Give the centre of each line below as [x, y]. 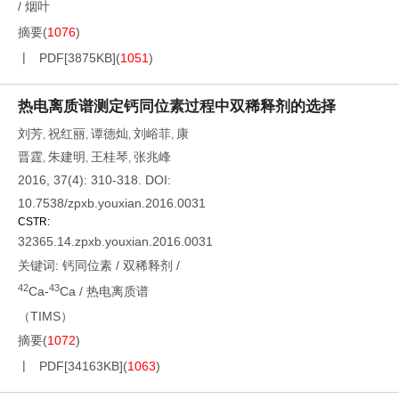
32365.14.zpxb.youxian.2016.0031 [115, 241]
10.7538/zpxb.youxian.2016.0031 [112, 203]
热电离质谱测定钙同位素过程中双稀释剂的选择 [177, 106]
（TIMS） [45, 316]
